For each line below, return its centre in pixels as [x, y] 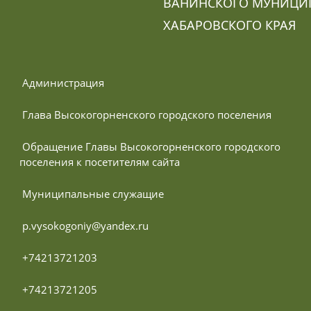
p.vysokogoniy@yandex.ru [85, 225]
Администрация [63, 82]
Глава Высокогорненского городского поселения [147, 114]
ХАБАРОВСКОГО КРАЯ [229, 25]
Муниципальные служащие [93, 193]
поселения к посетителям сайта [100, 161]
